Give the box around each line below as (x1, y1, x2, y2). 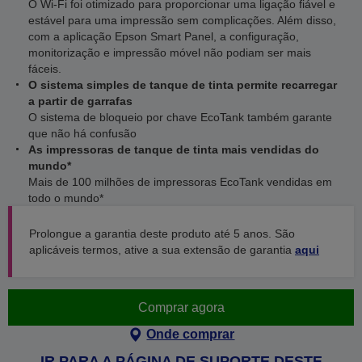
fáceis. (28, 62, 61, 75)
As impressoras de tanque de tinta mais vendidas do (28, 143, 319, 156)
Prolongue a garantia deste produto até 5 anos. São (29, 227, 295, 240)
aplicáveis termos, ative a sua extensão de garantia (29, 243, 295, 256)
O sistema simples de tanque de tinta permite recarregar (28, 78, 337, 91)
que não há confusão (28, 127, 137, 140)
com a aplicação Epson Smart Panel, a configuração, (28, 30, 299, 43)
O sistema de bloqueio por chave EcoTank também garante (28, 111, 332, 124)
